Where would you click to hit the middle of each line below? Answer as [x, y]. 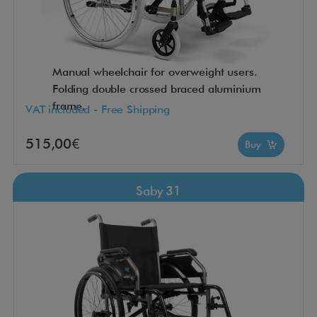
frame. [69, 106]
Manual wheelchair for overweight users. [155, 72]
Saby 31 [158, 191]
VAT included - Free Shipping [98, 109]
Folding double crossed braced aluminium [157, 89]
